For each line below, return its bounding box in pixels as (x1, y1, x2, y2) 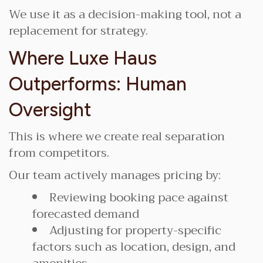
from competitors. (9, 143, 109, 163)
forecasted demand (32, 204, 139, 224)
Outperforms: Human (9, 73, 187, 95)
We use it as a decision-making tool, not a (9, 4, 241, 25)
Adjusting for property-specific (49, 220, 221, 241)
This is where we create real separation (9, 126, 225, 147)
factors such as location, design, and (32, 237, 235, 257)
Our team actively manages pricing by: (9, 165, 221, 186)
